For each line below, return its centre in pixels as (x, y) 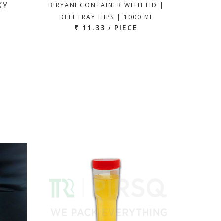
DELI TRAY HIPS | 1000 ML (106, 17)
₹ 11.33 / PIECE (106, 27)
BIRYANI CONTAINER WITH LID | (107, 5)
